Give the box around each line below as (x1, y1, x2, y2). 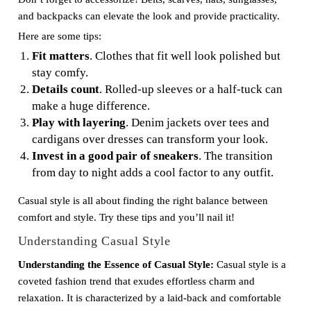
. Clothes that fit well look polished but (89, 49, 280, 62)
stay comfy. (31, 66, 88, 79)
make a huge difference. (31, 99, 150, 112)
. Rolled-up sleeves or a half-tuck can (99, 83, 283, 96)
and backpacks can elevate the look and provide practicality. (17, 10, 280, 22)
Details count (31, 83, 99, 96)
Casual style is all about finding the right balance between (17, 195, 268, 206)
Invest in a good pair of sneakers (31, 149, 199, 162)
